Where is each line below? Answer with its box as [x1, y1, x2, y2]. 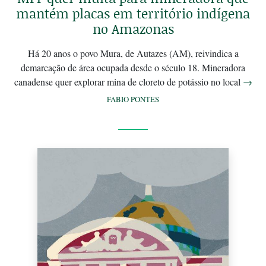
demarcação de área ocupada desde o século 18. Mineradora [21, 61, 245, 74]
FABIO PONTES [107, 93, 159, 104]
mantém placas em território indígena [16, 4, 250, 23]
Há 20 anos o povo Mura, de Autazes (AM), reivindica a [27, 46, 239, 59]
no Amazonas [92, 19, 174, 38]
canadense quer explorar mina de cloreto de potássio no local [14, 75, 243, 88]
